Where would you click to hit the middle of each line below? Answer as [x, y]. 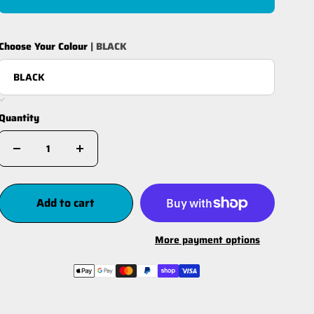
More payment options [207, 240]
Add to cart [66, 203]
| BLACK [108, 46]
